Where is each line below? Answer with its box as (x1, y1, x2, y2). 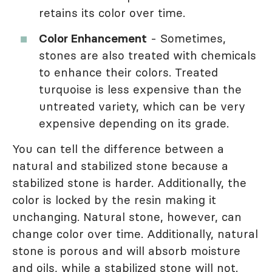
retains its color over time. (39, 5, 185, 20)
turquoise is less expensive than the (39, 81, 242, 97)
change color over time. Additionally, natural (12, 226, 258, 241)
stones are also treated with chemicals (39, 47, 256, 63)
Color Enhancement (39, 30, 147, 46)
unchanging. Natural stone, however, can (12, 209, 242, 224)
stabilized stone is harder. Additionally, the (12, 175, 246, 190)
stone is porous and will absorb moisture (12, 243, 240, 258)
